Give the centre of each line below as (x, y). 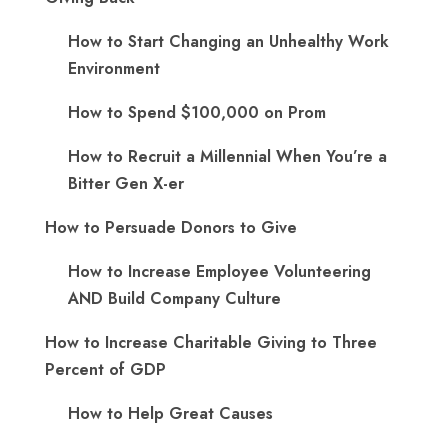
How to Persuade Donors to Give (171, 228)
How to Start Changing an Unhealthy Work (228, 42)
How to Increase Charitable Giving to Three (211, 343)
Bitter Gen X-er (126, 184)
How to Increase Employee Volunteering (219, 272)
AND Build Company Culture (174, 299)
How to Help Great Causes (170, 414)
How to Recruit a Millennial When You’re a (227, 157)
